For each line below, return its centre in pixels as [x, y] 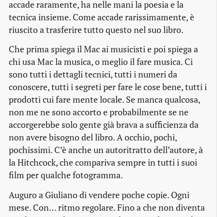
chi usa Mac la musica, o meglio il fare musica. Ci [101, 62]
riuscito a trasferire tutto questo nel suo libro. [96, 30]
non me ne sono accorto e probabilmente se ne [99, 112]
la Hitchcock [32, 163]
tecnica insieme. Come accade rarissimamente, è [101, 17]
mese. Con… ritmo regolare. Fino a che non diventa [107, 207]
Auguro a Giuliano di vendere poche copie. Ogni [99, 195]
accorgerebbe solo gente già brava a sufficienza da [104, 125]
